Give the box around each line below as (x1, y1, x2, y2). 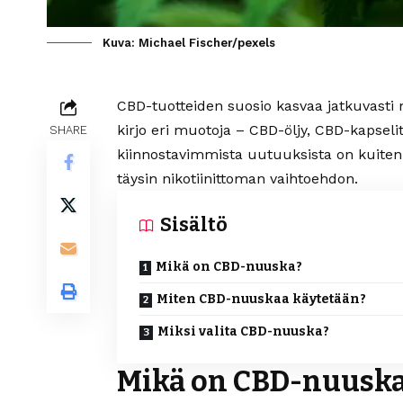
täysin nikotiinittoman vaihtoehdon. (117, 170, 358, 188)
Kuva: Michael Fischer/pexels (103, 36, 275, 50)
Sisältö (160, 213, 228, 237)
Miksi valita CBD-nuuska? (157, 324, 329, 340)
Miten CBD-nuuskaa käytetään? (157, 291, 366, 308)
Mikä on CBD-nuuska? (156, 259, 302, 275)
